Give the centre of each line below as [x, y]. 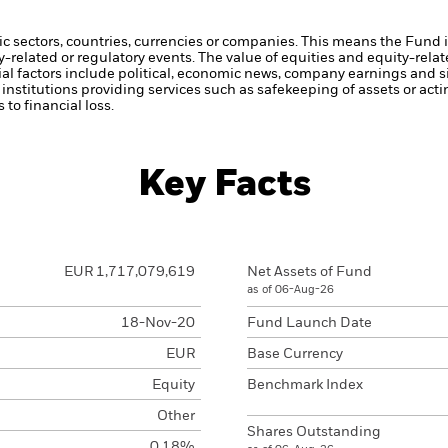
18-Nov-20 [157, 323]
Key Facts [224, 185]
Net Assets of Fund [309, 272]
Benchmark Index [305, 385]
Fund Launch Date [309, 323]
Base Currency [295, 354]
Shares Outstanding [314, 432]
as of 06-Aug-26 [290, 289]
